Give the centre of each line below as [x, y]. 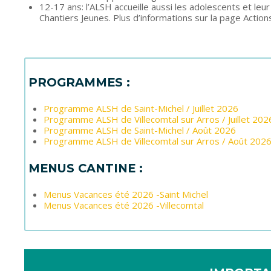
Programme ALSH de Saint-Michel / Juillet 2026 [141, 109]
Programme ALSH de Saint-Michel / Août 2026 [140, 130]
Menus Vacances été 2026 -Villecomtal [124, 205]
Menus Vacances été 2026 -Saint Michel [126, 194]
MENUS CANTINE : [86, 168]
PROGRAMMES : [79, 83]
